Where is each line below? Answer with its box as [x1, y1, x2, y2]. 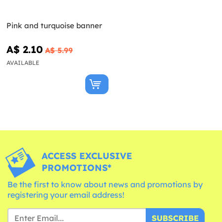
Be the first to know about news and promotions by [7, 179, 203, 189]
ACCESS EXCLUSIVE [41, 150, 132, 162]
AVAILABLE [6, 58, 39, 66]
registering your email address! [7, 189, 124, 200]
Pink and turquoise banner [6, 20, 102, 30]
